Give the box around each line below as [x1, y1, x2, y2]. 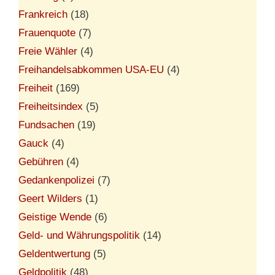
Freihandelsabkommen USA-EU [18, 63, 164, 76]
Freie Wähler [18, 45, 77, 57]
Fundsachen [18, 118, 74, 131]
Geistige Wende [18, 211, 91, 223]
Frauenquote [18, 26, 76, 39]
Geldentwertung [18, 247, 90, 260]
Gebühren [18, 155, 63, 168]
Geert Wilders [18, 192, 82, 204]
